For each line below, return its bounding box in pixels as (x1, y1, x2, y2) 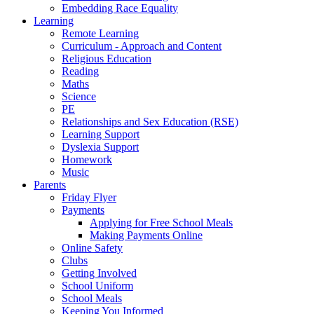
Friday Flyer (62, 191, 116, 203)
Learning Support (62, 128, 139, 140)
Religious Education (62, 52, 151, 64)
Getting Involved (62, 266, 137, 279)
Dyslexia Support (62, 140, 139, 153)
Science (62, 90, 96, 102)
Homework (62, 153, 112, 165)
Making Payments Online (90, 228, 203, 241)
